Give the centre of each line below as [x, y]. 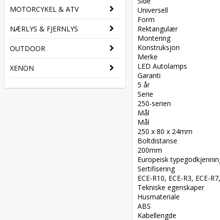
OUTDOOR [27, 48]
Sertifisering [158, 169]
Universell [155, 10]
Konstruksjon [161, 47]
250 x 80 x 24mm [167, 131]
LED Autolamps [164, 66]
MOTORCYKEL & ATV [44, 9]
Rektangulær [160, 29]
